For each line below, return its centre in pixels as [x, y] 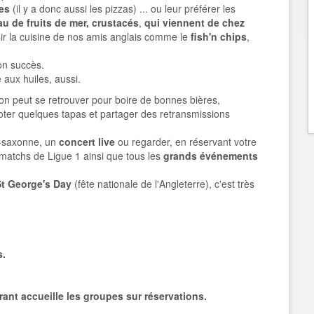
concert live [86, 142]
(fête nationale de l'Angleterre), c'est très [163, 184]
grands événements [211, 156]
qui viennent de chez [193, 22]
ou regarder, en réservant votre [186, 142]
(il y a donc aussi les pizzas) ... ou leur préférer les [123, 8]
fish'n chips [217, 36]
